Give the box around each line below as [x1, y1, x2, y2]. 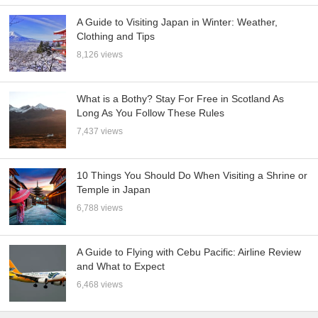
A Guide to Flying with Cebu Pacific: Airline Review [77, 246, 302, 258]
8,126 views [77, 50, 124, 60]
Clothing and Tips [77, 31, 155, 43]
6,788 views [77, 203, 124, 214]
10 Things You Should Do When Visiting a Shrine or [77, 170, 308, 182]
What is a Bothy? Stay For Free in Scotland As [77, 93, 285, 105]
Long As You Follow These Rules [77, 107, 225, 119]
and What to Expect [77, 261, 165, 272]
